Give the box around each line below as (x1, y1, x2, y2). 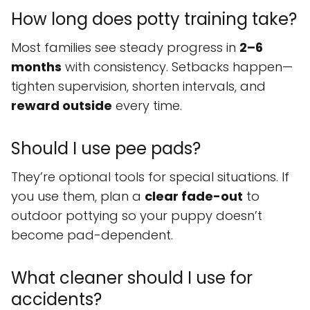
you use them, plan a (11, 187, 145, 205)
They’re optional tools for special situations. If (11, 167, 289, 185)
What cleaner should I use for (11, 266, 253, 289)
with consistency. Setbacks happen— (62, 57, 293, 75)
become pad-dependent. (11, 226, 173, 244)
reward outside (11, 96, 112, 114)
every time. (112, 96, 182, 114)
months (11, 57, 62, 75)
